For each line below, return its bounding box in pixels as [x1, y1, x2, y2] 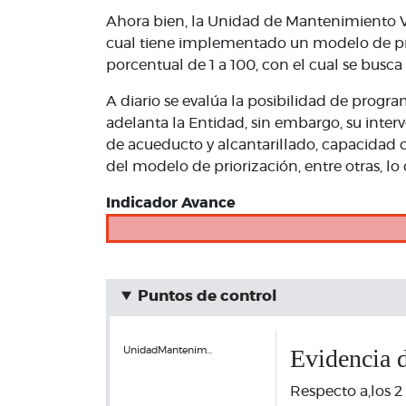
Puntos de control [137, 289, 277, 304]
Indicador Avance [106, 196, 236, 210]
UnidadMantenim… [123, 345, 212, 355]
